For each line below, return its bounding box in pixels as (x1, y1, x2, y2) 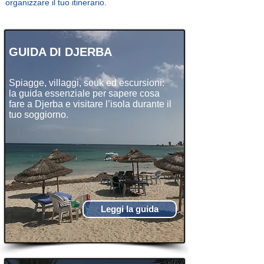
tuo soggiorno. (8, 110, 68, 120)
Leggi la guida (100, 204, 159, 214)
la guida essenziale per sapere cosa (8, 88, 160, 98)
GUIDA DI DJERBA (8, 45, 112, 58)
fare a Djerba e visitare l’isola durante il (8, 99, 171, 109)
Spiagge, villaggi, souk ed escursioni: (8, 78, 164, 88)
